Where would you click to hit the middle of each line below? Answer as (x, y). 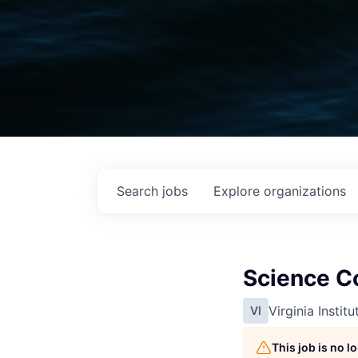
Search (139, 191)
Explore (239, 191)
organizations (305, 191)
